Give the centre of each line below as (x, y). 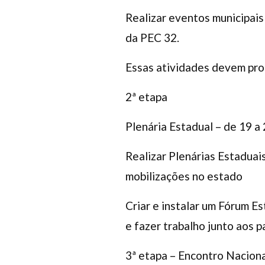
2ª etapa (146, 96)
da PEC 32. (152, 37)
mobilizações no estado (184, 176)
